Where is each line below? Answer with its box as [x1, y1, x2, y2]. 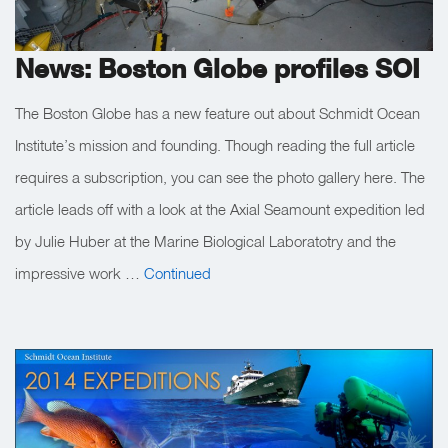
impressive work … [15, 263, 144, 282]
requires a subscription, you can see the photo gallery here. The [15, 167, 425, 186]
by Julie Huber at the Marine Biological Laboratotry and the [15, 231, 396, 250]
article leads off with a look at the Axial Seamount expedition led [15, 199, 425, 218]
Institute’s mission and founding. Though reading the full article [15, 135, 415, 154]
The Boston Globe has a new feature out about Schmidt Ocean [15, 103, 420, 122]
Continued [144, 263, 211, 282]
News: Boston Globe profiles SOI [15, 52, 420, 84]
